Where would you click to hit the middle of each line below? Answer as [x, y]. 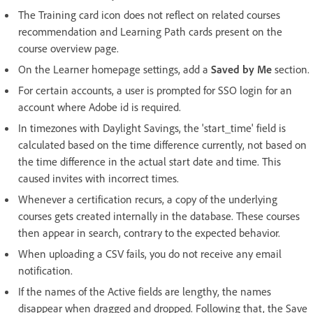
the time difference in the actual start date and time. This [150, 161]
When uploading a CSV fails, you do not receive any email [150, 253]
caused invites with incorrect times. [99, 178]
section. [291, 69]
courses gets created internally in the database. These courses [159, 216]
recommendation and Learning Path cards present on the [150, 31]
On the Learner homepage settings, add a [115, 69]
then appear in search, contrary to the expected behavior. [149, 232]
